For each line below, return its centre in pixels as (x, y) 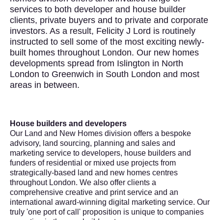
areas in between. (45, 85)
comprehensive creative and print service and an (94, 192)
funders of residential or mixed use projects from (93, 163)
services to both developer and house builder (98, 10)
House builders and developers (68, 124)
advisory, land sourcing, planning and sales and (93, 143)
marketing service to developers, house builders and (100, 153)
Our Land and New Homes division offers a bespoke (100, 134)
